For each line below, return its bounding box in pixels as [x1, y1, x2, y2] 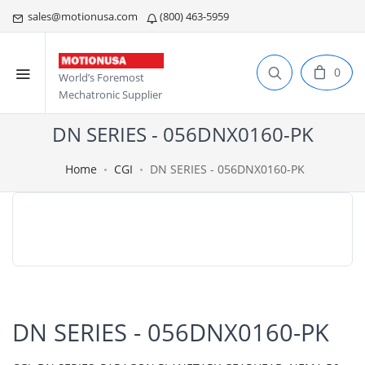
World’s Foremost [59, 70, 144, 86]
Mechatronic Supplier [59, 87, 162, 103]
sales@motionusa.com [23, 9, 140, 24]
